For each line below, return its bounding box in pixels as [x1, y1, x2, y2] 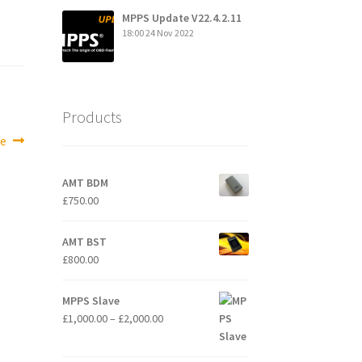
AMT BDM [61, 175, 108, 191]
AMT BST [61, 234, 107, 250]
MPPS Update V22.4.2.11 [121, 10, 242, 25]
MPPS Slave [61, 293, 120, 309]
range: [162, 328, 193, 343]
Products [61, 106, 122, 127]
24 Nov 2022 [145, 26, 194, 39]
